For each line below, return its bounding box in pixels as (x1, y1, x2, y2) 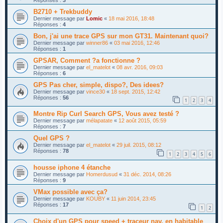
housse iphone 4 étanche (33, 164, 111, 172)
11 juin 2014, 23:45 (111, 196, 156, 202)
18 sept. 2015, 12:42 (111, 88, 160, 95)
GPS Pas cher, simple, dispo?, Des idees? (33, 81, 164, 89)
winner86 (86, 39, 108, 46)
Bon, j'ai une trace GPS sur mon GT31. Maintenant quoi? (33, 32, 209, 40)
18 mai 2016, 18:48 (109, 15, 154, 21)
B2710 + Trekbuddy (33, 7, 92, 15)
